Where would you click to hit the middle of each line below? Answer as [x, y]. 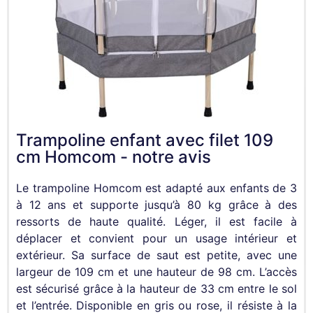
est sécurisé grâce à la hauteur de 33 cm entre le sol [156, 289]
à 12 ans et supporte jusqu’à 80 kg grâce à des [156, 205]
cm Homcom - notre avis [114, 157]
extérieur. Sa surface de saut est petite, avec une [156, 255]
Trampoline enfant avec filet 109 [145, 140]
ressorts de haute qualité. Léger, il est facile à [156, 222]
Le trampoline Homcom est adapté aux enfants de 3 [156, 188]
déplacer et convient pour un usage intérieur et [156, 239]
